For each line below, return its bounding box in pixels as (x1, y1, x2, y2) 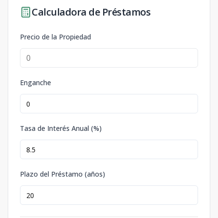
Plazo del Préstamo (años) (20, 169, 105, 179)
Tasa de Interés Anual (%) (20, 124, 102, 133)
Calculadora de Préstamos (32, 5, 150, 18)
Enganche (20, 78, 51, 87)
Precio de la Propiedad (20, 32, 91, 41)
